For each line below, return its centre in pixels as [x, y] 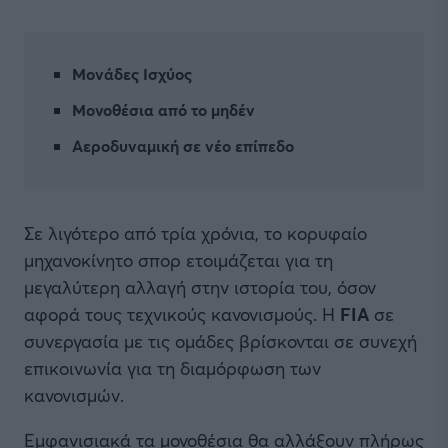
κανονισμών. [74, 395]
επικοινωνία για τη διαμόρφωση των [172, 368]
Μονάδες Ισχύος [132, 73]
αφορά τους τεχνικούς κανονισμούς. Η [182, 314]
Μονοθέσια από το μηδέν [163, 109]
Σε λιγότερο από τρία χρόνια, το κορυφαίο [195, 233]
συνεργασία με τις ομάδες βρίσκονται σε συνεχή [220, 341]
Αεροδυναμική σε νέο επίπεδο [183, 145]
